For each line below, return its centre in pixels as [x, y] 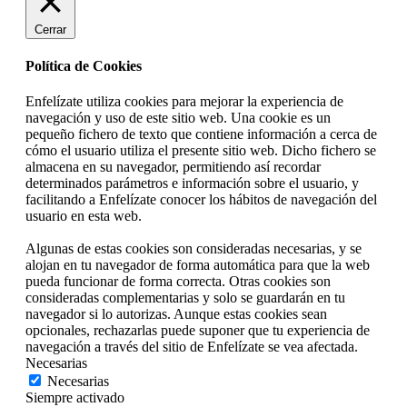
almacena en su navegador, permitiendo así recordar [173, 167]
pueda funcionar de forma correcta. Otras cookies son [178, 282]
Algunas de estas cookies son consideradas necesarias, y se [194, 249]
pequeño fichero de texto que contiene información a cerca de [201, 134]
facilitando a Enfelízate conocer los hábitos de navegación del [201, 200]
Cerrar [50, 29]
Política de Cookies [84, 66]
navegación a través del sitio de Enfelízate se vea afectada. [192, 347]
